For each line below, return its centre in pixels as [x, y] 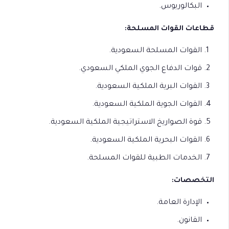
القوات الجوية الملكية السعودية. [147, 105]
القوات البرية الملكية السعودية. [148, 87]
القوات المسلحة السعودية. [155, 51]
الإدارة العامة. [179, 203]
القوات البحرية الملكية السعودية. [146, 140]
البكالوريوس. [180, 6]
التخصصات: [193, 180]
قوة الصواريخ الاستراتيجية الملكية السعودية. [125, 122]
